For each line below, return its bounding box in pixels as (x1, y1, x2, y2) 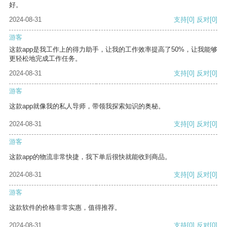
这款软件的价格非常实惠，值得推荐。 (9, 204, 121, 212)
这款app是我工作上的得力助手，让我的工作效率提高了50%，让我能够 (9, 46, 217, 54)
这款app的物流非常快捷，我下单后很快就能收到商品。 (9, 153, 171, 161)
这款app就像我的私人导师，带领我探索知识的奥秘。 (9, 102, 165, 110)
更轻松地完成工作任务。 (9, 55, 82, 63)
